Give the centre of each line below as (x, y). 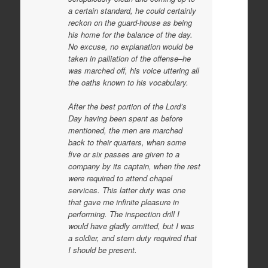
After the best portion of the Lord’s (127, 106)
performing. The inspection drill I (124, 214)
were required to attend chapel (120, 178)
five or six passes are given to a (124, 154)
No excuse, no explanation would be (130, 46)
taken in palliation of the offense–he (129, 58)
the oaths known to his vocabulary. (128, 82)
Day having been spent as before (125, 118)
